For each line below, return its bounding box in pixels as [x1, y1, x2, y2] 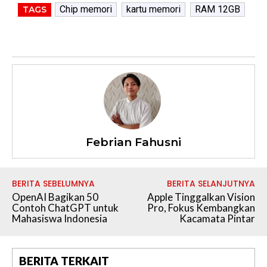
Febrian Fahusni [86, 135, 181, 149]
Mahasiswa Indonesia [12, 212, 107, 225]
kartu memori [126, 3, 181, 15]
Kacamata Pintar [179, 212, 255, 225]
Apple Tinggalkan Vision [147, 190, 255, 203]
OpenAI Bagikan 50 [12, 190, 98, 203]
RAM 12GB [194, 3, 240, 15]
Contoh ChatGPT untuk [12, 201, 119, 214]
